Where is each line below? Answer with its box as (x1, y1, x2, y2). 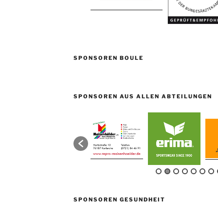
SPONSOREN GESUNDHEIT (73, 196, 165, 203)
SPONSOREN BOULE (73, 54, 144, 61)
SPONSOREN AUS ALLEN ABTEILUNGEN (73, 92, 212, 100)
